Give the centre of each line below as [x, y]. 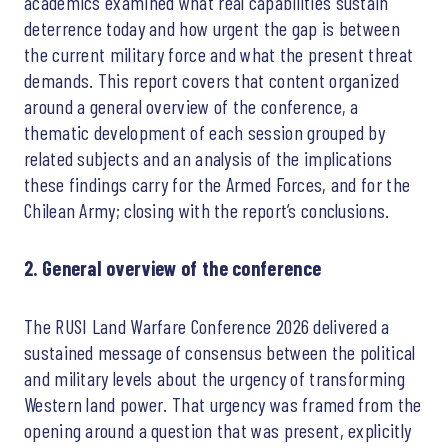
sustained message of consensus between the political [220, 351]
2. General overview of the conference [173, 267]
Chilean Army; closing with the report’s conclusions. [207, 209]
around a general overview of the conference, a [191, 105]
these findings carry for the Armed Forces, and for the [217, 183]
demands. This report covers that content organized [211, 79]
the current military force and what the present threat [219, 53]
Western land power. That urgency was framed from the [223, 403]
